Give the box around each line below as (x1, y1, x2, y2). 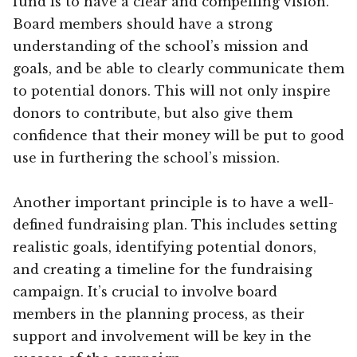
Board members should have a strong (13, 15, 273, 32)
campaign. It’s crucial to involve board (13, 283, 277, 300)
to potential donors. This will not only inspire (13, 82, 331, 99)
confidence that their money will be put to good (13, 127, 344, 143)
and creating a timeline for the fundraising (13, 261, 312, 277)
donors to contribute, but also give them (13, 104, 292, 121)
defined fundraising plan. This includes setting (13, 216, 337, 233)
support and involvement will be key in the (13, 328, 312, 344)
